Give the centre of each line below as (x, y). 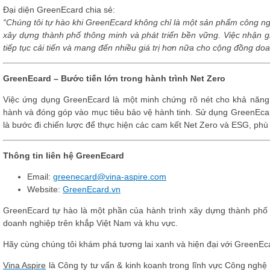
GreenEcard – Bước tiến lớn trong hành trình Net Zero (114, 78)
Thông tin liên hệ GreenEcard (64, 155)
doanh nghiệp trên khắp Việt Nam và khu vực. (90, 223)
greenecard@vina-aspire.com (110, 177)
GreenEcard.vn (92, 189)
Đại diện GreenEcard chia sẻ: (59, 10)
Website (42, 189)
